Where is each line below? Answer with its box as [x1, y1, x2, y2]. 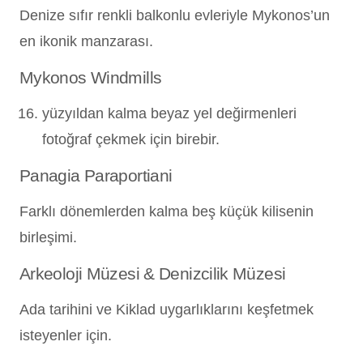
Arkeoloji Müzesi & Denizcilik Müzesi [19, 263, 286, 283]
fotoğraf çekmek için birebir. [42, 130, 220, 147]
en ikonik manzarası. [19, 32, 153, 49]
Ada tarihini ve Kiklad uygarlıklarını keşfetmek [19, 301, 314, 318]
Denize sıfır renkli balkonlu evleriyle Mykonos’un [19, 6, 330, 23]
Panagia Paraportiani [19, 165, 173, 185]
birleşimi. [19, 228, 77, 246]
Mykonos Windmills [19, 67, 162, 87]
